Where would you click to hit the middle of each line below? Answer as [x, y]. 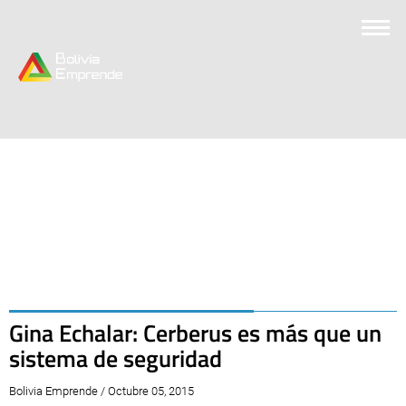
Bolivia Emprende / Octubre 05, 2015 [101, 391]
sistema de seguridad [116, 358]
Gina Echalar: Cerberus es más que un [195, 333]
